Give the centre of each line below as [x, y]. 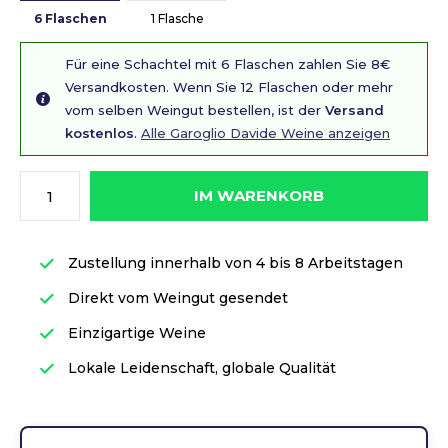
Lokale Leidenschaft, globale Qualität [200, 368]
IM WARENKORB [259, 195]
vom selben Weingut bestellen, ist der [195, 110]
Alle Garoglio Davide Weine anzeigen [265, 133]
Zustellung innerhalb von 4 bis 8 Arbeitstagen [233, 263]
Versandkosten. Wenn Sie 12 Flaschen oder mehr [229, 87]
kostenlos [99, 133]
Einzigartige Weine [135, 333]
